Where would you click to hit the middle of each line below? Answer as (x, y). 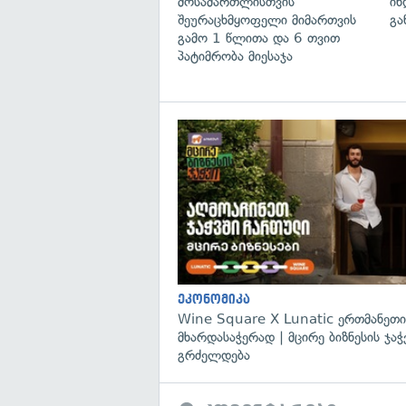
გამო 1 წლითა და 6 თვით (259, 38)
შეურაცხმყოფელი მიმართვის (267, 19)
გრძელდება (214, 355)
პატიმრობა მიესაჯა (235, 56)
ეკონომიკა (214, 299)
